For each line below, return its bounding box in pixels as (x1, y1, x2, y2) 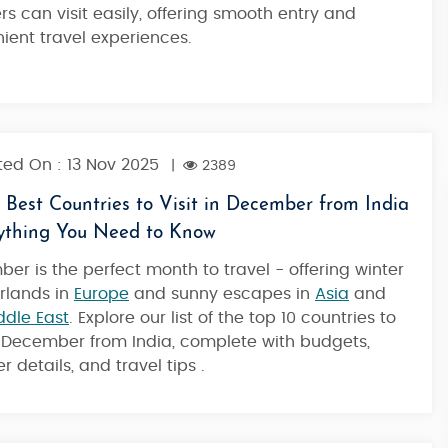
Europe (74, 286, 129, 302)
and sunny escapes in (129, 286, 315, 302)
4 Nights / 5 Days (88, 36, 226, 52)
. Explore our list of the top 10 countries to (69, 310, 396, 326)
